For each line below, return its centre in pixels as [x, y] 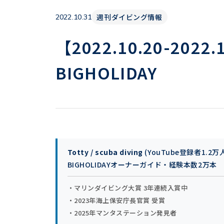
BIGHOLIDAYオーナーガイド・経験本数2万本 [142, 164]
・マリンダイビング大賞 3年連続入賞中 [127, 188]
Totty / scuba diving [105, 152]
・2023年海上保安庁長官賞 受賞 [116, 200]
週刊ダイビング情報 [129, 17]
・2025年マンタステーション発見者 [122, 213]
